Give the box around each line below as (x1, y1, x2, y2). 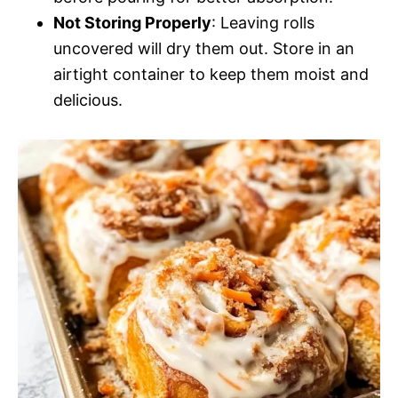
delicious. (53, 90, 123, 109)
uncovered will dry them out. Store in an (53, 38, 354, 58)
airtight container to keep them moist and (53, 64, 369, 84)
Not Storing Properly (53, 12, 211, 32)
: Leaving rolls (211, 12, 314, 32)
